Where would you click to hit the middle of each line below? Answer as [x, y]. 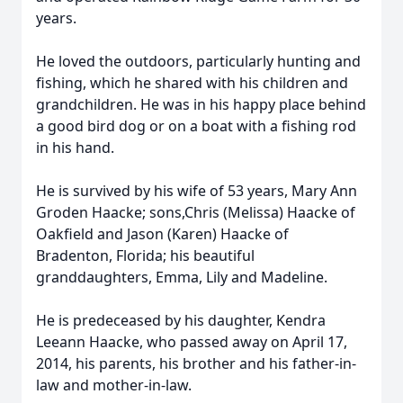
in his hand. [75, 148]
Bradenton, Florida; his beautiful [145, 255]
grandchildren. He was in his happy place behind [201, 104]
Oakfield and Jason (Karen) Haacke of [162, 234]
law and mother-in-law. [114, 385]
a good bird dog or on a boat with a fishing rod [196, 126]
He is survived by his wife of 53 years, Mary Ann [197, 191]
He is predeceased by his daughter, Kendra [181, 320]
